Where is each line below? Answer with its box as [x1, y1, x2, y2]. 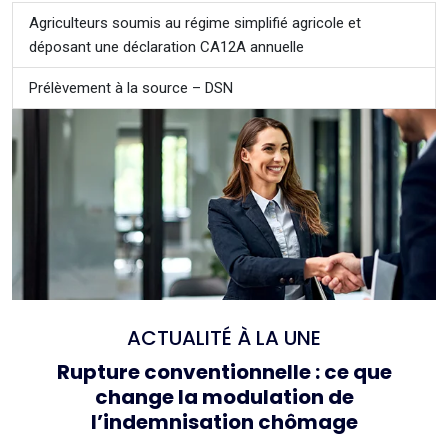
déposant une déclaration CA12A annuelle [29, 38, 304, 57]
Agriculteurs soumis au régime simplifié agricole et [29, 14, 361, 33]
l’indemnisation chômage [90, 408, 358, 437]
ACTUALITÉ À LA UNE [127, 324, 321, 353]
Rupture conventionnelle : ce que [56, 358, 392, 387]
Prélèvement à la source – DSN [29, 79, 233, 98]
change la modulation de [94, 383, 354, 412]
